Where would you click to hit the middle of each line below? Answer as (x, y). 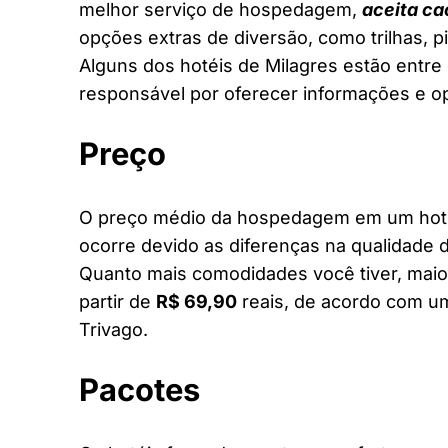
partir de (117, 301)
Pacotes (139, 389)
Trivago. (113, 329)
